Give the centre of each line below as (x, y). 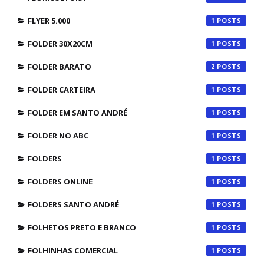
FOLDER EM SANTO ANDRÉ (77, 113)
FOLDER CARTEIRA (62, 90)
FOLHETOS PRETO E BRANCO (82, 227)
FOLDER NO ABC (58, 136)
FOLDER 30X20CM (60, 44)
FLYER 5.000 (49, 21)
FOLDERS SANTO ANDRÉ (73, 204)
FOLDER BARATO (60, 67)
